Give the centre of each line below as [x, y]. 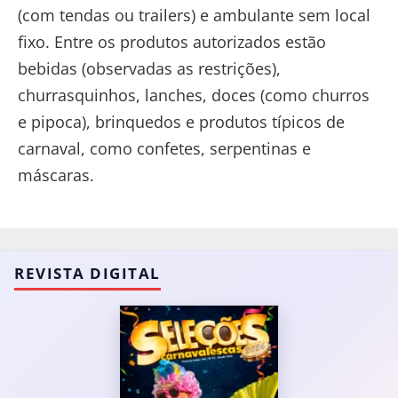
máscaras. [56, 175]
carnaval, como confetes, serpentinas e [164, 148]
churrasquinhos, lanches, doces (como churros [194, 95]
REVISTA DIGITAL [88, 273]
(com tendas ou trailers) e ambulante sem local [194, 15]
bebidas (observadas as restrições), [149, 68]
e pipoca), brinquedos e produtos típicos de [181, 121]
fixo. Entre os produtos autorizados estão [172, 41]
